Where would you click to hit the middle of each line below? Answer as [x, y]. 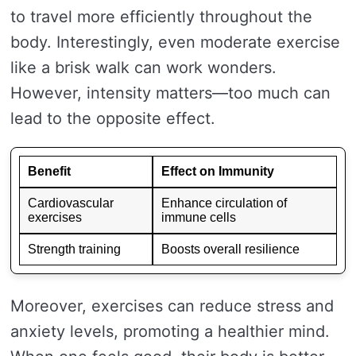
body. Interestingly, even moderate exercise [175, 42]
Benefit [49, 171]
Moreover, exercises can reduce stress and [172, 306]
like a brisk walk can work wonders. [143, 68]
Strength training [74, 249]
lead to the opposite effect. [113, 118]
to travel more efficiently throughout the [161, 17]
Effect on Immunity [218, 171]
